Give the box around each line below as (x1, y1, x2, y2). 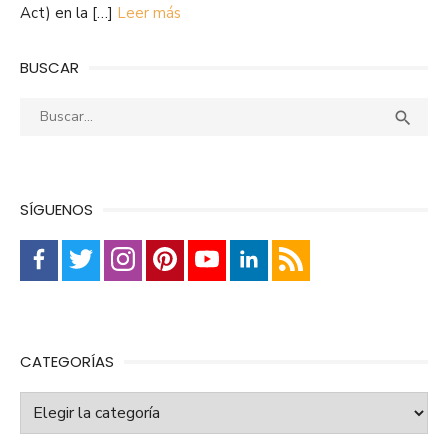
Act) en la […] (20, 3, 117, 24)
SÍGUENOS (20, 199, 93, 221)
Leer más (117, 3, 181, 24)
